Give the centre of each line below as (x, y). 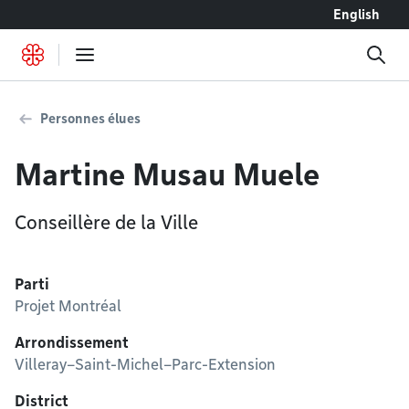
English (357, 15)
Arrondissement (72, 343)
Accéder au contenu (74, 14)
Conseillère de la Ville (106, 223)
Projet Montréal (68, 306)
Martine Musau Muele (167, 175)
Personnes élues (90, 119)
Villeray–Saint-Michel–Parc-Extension (145, 365)
